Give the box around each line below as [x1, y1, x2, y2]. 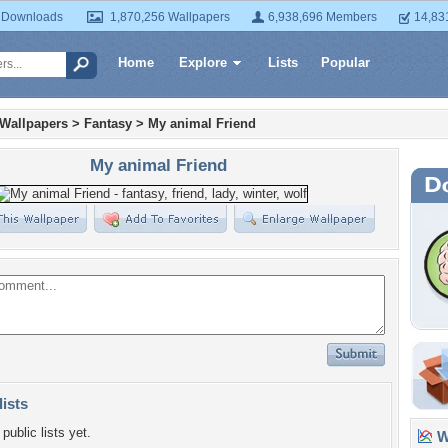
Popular [321, 55, 370, 70]
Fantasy [84, 116, 132, 131]
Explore [179, 55, 227, 70]
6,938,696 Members [268, 10, 377, 24]
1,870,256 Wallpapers [110, 10, 230, 24]
